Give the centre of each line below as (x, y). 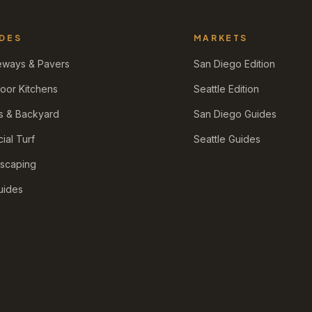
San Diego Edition (234, 64)
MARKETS (221, 38)
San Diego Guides (235, 114)
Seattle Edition (226, 89)
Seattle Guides (227, 139)
